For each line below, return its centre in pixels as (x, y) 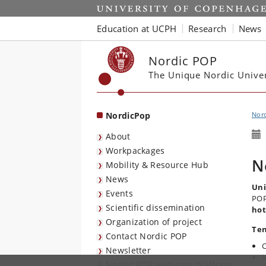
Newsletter (128, 250)
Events (119, 193)
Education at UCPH (137, 28)
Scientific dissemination (156, 208)
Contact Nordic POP (146, 236)
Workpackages (135, 151)
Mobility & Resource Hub (157, 165)
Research (208, 28)
